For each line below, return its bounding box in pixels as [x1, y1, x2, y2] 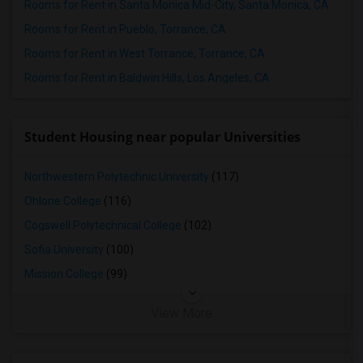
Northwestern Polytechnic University [24, 170, 209, 183]
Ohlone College [24, 194, 101, 207]
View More [151, 305, 212, 321]
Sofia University [24, 243, 104, 256]
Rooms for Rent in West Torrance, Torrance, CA [24, 47, 265, 60]
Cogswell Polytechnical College [24, 219, 181, 232]
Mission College [24, 267, 104, 280]
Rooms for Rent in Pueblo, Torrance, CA [24, 23, 226, 36]
